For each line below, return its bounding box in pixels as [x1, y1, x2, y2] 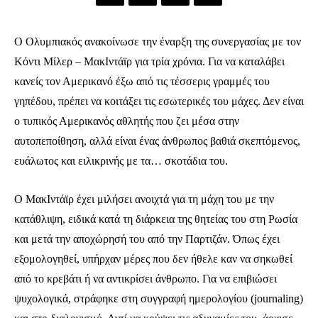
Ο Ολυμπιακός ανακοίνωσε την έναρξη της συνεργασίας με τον [14, 35, 301, 48]
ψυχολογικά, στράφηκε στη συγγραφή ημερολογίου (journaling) [14, 292, 303, 305]
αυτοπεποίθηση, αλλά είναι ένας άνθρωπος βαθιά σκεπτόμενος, [14, 135, 300, 148]
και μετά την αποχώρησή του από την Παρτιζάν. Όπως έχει [14, 233, 280, 246]
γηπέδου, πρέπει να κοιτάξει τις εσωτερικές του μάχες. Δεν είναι [14, 95, 304, 108]
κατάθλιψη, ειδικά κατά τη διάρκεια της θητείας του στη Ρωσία [14, 213, 297, 226]
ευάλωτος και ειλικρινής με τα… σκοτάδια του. [14, 155, 228, 168]
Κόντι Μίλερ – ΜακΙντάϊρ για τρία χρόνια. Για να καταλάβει [14, 55, 285, 68]
